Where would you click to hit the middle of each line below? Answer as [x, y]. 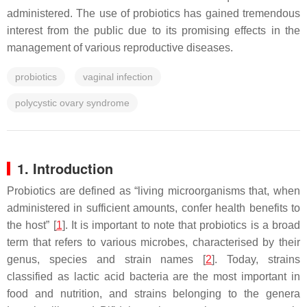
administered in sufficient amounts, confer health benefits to [153, 208]
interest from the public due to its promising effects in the [153, 30]
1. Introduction [65, 168]
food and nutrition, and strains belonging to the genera [153, 294]
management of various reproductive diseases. [120, 48]
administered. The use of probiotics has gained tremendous [153, 13]
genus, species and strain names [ [107, 259]
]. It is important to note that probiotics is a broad [181, 225]
